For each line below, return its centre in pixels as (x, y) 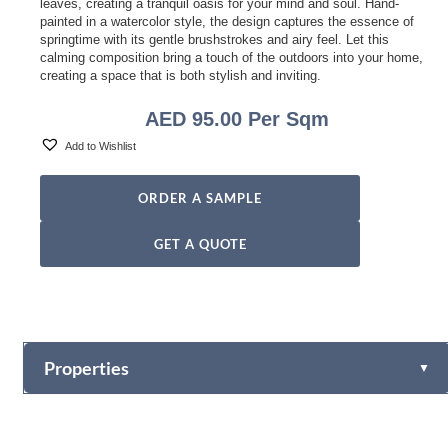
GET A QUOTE (200, 243)
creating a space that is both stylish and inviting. (181, 76)
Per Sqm (286, 119)
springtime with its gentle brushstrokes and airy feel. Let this (215, 40)
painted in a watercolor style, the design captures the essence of (227, 22)
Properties (87, 368)
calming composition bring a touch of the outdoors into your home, (232, 58)
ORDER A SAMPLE (200, 197)
